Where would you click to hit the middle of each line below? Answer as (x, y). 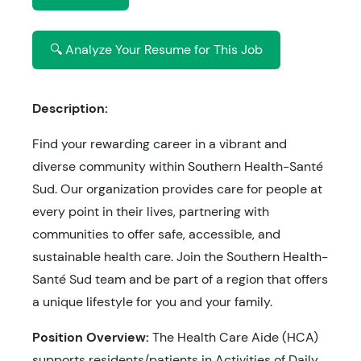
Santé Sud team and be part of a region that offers (180, 279)
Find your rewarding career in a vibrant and (160, 144)
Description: (70, 108)
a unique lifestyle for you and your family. (152, 302)
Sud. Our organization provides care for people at (177, 189)
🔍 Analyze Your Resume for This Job (156, 50)
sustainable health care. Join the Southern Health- (180, 257)
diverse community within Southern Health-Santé (178, 166)
